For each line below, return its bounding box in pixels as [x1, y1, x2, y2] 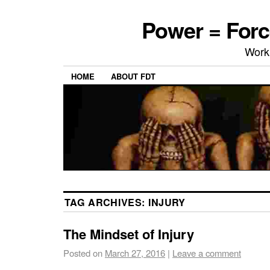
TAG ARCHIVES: [64, 195, 148, 210]
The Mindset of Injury [63, 224, 194, 244]
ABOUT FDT [111, 71, 155, 83]
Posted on [63, 246, 102, 260]
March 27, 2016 [105, 246, 165, 260]
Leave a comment [172, 246, 241, 260]
